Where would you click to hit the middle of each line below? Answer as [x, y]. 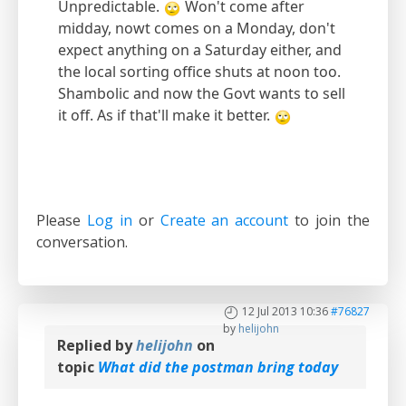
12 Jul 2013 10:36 [285, 312]
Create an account [224, 221]
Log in [109, 221]
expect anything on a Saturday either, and [200, 50]
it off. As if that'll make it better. [166, 116]
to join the [329, 221]
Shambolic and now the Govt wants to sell [202, 94]
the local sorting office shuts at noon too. [199, 72]
